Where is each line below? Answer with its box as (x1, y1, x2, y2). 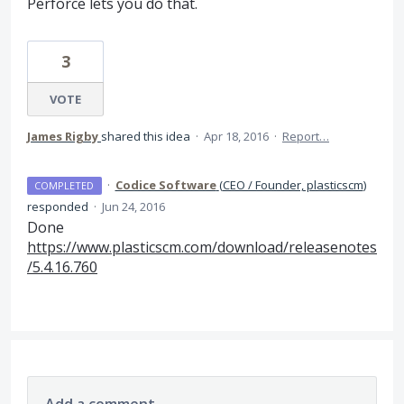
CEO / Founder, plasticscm (222, 177, 363, 193)
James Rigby (27, 128, 98, 144)
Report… (282, 128, 329, 144)
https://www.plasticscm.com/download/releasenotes (27, 237, 377, 257)
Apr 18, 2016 (204, 128, 269, 144)
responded (27, 198, 91, 215)
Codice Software (115, 177, 216, 193)
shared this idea (101, 128, 193, 144)
